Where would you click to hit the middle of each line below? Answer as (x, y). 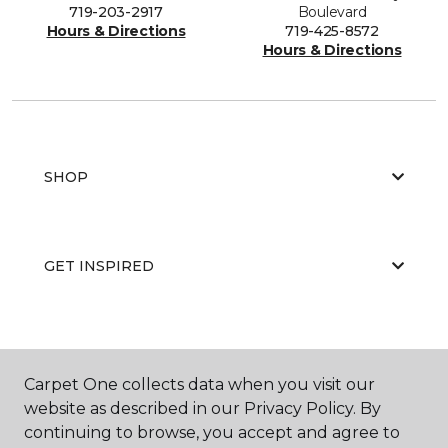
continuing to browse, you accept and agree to (212, 432)
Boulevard (332, 11)
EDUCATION (90, 354)
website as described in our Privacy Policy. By (202, 408)
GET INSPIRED (99, 265)
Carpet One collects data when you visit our (199, 384)
